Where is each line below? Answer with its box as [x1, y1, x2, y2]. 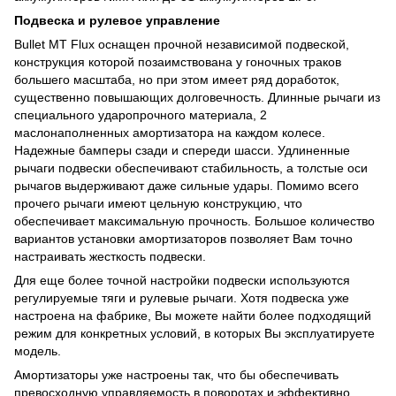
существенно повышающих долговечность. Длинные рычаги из [14, 89, 380, 104]
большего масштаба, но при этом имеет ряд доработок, [14, 72, 339, 87]
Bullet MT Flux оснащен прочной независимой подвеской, [14, 36, 349, 51]
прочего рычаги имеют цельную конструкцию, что [14, 195, 302, 210]
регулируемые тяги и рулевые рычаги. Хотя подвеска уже [14, 290, 349, 305]
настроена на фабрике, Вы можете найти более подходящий [14, 308, 371, 323]
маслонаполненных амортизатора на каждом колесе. [14, 125, 325, 140]
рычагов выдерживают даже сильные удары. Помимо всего [14, 178, 359, 193]
